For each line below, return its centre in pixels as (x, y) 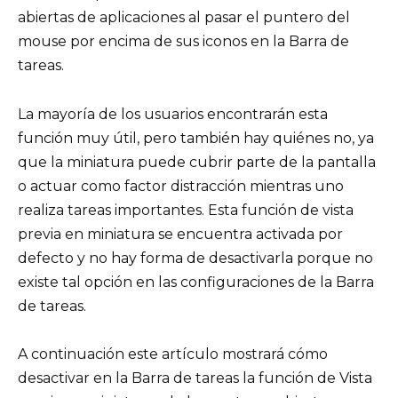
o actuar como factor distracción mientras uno (181, 186)
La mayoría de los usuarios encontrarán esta (173, 114)
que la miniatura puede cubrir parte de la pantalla (197, 162)
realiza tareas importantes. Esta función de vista (186, 210)
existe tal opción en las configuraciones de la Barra (196, 282)
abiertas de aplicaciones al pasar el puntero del (184, 18)
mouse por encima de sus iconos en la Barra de (183, 42)
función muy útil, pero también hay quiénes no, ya (196, 138)
